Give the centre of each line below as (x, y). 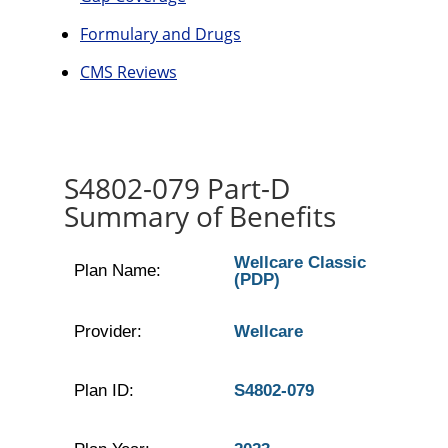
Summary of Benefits (200, 216)
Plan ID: (103, 390)
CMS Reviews (128, 72)
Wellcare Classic (299, 262)
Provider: (107, 331)
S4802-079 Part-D (177, 188)
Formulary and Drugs (160, 34)
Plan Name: (117, 270)
